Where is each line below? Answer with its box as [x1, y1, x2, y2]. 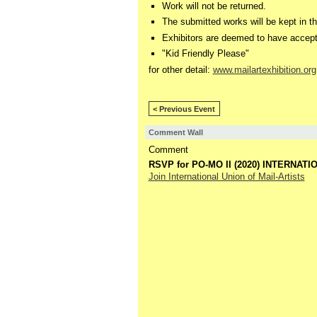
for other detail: [148, 64, 213, 76]
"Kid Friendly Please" [162, 47, 250, 59]
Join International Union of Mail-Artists [148, 171, 305, 183]
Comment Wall [148, 127, 203, 137]
